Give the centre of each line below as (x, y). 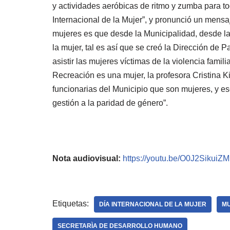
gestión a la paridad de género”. (110, 103)
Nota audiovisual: (87, 159)
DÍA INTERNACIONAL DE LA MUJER (153, 205)
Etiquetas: (71, 204)
